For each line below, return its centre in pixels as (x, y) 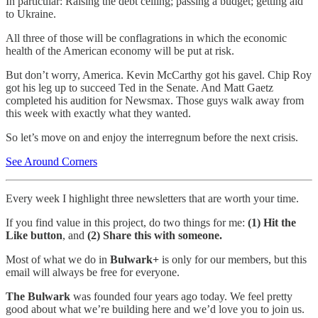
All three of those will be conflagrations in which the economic (146, 38)
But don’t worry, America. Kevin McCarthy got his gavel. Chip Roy (159, 75)
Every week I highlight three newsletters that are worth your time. (152, 198)
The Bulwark (38, 296)
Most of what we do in (58, 259)
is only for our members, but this (233, 259)
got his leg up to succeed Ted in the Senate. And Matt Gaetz (139, 88)
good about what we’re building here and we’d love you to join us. (155, 309)
